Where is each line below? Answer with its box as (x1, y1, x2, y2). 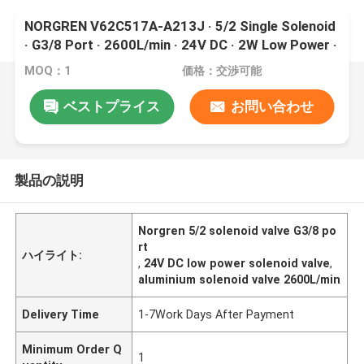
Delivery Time (22, 307, 100, 321)
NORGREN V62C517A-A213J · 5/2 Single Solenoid (24, 18, 336, 35)
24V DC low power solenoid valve (144, 256, 331, 270)
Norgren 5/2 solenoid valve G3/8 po (138, 223, 337, 237)
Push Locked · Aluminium (24, 55, 180, 72)
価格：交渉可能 (181, 64, 262, 78)
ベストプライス (63, 97, 160, 115)
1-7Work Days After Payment (138, 307, 295, 321)
